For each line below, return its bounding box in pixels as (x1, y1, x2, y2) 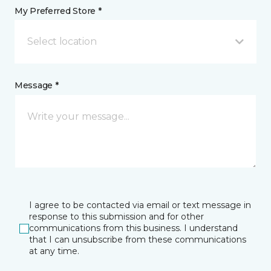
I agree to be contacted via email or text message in (29, 200, 251, 211)
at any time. (29, 246, 79, 257)
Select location (27, 36, 97, 48)
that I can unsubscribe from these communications (29, 234, 246, 246)
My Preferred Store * (15, 5, 102, 17)
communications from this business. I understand (29, 223, 238, 234)
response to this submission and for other (29, 211, 204, 223)
